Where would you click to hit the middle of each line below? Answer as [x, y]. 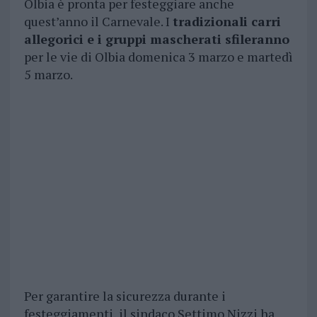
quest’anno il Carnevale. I [98, 22]
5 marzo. [48, 75]
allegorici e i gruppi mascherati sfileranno [156, 39]
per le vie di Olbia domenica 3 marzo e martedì [158, 57]
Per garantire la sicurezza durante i [125, 296]
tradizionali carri [226, 22]
